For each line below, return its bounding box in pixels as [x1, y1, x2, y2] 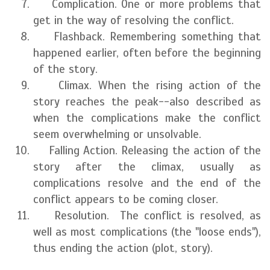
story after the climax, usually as [33, 160, 261, 174]
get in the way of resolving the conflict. [33, 13, 234, 27]
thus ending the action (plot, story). [33, 241, 213, 255]
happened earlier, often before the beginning [33, 46, 261, 60]
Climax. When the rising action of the [33, 78, 261, 92]
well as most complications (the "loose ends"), [33, 225, 261, 239]
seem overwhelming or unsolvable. [33, 127, 201, 141]
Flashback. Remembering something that [33, 30, 261, 43]
